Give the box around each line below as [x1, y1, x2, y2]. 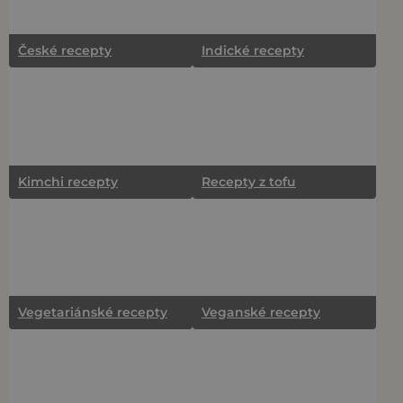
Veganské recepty [201, 304, 320, 321]
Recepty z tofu [201, 173, 296, 190]
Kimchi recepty [18, 173, 118, 190]
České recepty [18, 41, 112, 58]
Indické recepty [201, 41, 304, 58]
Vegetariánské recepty [18, 304, 167, 321]
